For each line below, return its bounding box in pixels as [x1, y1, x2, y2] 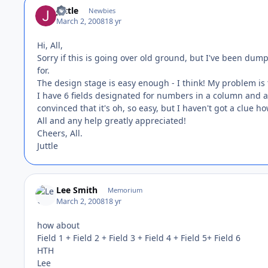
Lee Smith [56, 184, 98, 196]
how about [37, 219, 80, 231]
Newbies [88, 5, 115, 15]
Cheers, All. [37, 127, 83, 139]
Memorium [107, 185, 142, 195]
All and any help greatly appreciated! [37, 114, 186, 126]
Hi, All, [37, 39, 63, 51]
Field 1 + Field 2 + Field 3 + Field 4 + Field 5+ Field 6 [37, 232, 240, 243]
